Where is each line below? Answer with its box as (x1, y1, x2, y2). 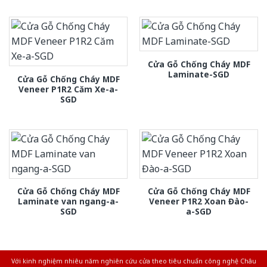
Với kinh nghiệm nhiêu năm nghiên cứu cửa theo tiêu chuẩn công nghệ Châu (11, 256, 256, 265)
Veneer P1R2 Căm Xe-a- (18, 83, 118, 95)
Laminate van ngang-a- (18, 195, 119, 207)
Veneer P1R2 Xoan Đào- (149, 195, 249, 207)
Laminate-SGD (168, 68, 229, 80)
